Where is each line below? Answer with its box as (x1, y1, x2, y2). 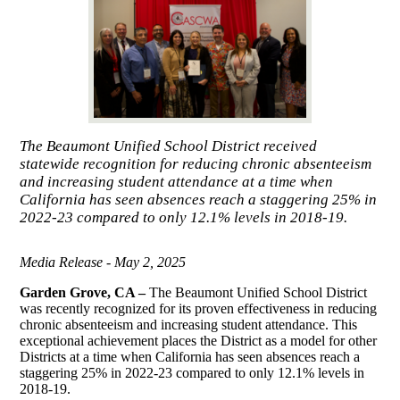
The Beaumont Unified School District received (20, 137, 318, 155)
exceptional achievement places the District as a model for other (20, 332, 378, 348)
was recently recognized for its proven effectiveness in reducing (20, 300, 378, 316)
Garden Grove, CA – (20, 284, 146, 300)
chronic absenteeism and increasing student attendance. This (20, 316, 358, 332)
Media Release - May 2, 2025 (20, 254, 187, 270)
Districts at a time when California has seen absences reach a (20, 348, 361, 364)
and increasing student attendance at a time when (20, 173, 334, 191)
